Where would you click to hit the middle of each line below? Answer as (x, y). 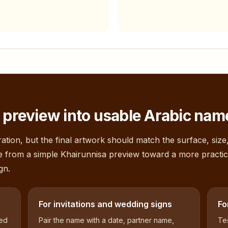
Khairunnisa (83, 154)
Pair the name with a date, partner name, (107, 220)
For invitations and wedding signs (106, 204)
